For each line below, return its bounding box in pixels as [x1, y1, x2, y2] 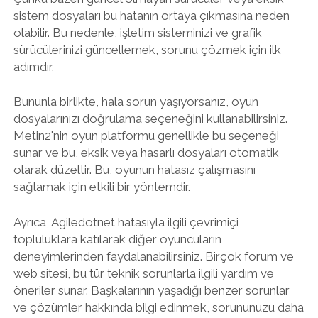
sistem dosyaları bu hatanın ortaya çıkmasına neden [13, 8, 290, 23]
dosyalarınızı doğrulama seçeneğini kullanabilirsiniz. [13, 111, 287, 126]
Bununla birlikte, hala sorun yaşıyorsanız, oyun [13, 94, 258, 109]
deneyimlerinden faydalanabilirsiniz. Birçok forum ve [13, 248, 294, 263]
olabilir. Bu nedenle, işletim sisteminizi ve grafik [13, 25, 262, 40]
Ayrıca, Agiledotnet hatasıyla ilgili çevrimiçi [13, 214, 238, 229]
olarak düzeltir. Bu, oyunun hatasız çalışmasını [13, 163, 256, 177]
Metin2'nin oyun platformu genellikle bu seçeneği [13, 128, 279, 143]
